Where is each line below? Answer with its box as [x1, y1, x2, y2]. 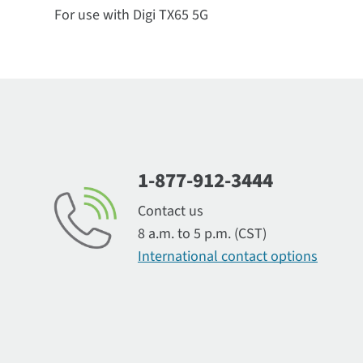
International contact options [137, 246, 318, 267]
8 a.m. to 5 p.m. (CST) [137, 224, 267, 244]
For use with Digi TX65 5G [54, 5, 209, 25]
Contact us [137, 201, 203, 221]
